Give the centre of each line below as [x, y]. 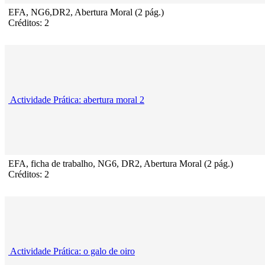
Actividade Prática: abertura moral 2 [77, 100]
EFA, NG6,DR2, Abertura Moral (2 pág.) [86, 12]
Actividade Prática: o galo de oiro [72, 251]
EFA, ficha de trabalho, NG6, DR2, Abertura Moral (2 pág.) [121, 164]
